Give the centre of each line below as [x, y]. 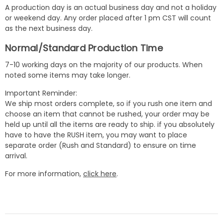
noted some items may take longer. [68, 75]
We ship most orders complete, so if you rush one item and [109, 103]
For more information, [44, 173]
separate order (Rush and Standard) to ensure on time [101, 145]
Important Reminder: [41, 93]
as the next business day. [49, 28]
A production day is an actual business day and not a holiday [111, 7]
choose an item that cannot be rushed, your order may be [107, 114]
